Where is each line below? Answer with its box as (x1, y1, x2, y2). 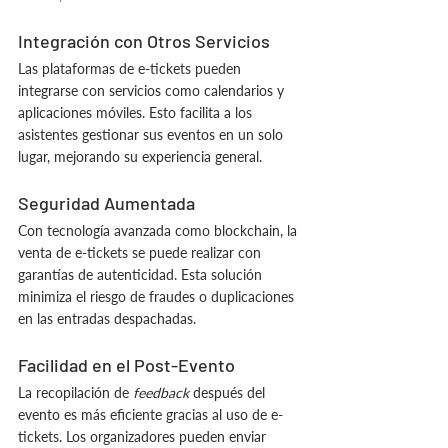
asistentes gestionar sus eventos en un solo (18, 126, 287, 143)
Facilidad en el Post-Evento (18, 354, 235, 376)
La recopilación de (18, 384, 133, 401)
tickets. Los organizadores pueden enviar (18, 428, 270, 445)
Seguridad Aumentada (18, 192, 195, 214)
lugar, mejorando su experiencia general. (18, 148, 262, 165)
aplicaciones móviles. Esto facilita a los (18, 104, 256, 121)
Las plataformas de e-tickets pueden (18, 60, 245, 77)
